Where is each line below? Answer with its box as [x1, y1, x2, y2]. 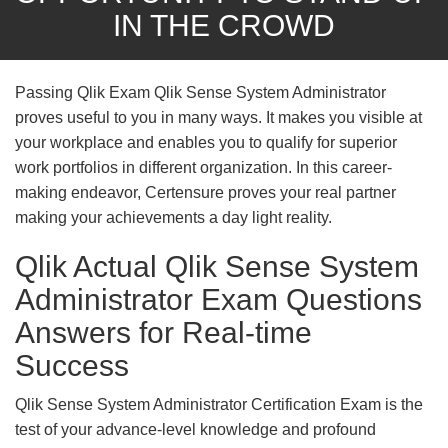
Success [15, 349, 129, 382]
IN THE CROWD [113, 9, 335, 42]
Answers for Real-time [15, 316, 312, 349]
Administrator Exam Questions [15, 283, 422, 316]
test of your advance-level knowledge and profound [15, 421, 376, 438]
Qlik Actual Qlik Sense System [15, 250, 419, 283]
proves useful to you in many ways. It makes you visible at [15, 109, 422, 126]
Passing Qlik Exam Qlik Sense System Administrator [15, 84, 386, 101]
